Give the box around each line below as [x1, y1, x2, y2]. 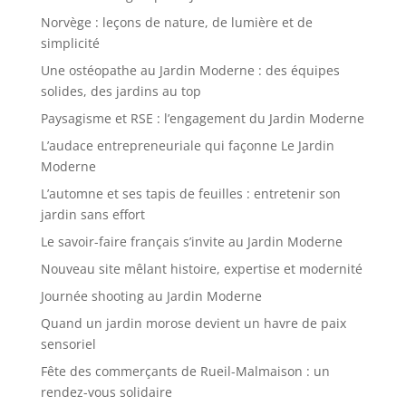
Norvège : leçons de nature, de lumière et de [40, 14, 313, 32]
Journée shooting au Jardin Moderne [40, 287, 262, 305]
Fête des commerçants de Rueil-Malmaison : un [40, 362, 330, 381]
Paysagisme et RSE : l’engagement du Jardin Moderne [40, 110, 364, 128]
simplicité [40, 34, 100, 53]
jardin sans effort [40, 206, 145, 224]
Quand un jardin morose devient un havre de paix [40, 314, 346, 333]
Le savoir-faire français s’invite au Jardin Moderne [40, 233, 343, 251]
